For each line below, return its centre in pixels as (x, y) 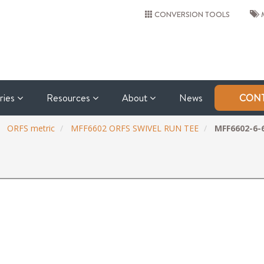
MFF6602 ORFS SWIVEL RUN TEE (135, 128)
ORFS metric (31, 128)
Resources (70, 98)
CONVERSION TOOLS (191, 14)
